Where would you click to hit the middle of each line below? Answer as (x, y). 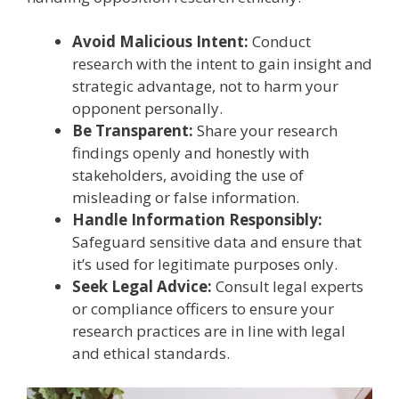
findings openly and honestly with (191, 153)
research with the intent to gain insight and (222, 64)
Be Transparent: (133, 131)
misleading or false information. (186, 198)
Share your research (265, 131)
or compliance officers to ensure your (203, 309)
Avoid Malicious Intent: (160, 42)
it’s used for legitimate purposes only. (205, 265)
